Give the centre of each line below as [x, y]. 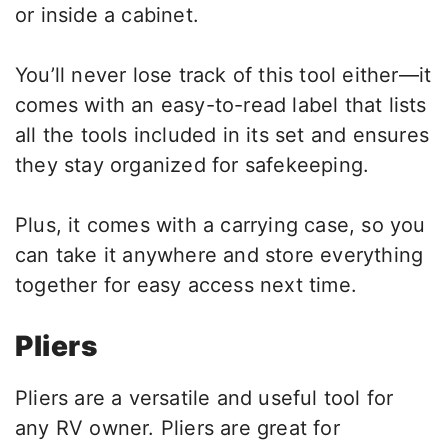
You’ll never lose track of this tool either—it [223, 75]
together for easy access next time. [186, 285]
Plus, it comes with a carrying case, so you [220, 225]
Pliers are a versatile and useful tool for [204, 398]
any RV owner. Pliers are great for [177, 428]
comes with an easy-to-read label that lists [221, 105]
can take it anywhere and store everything [219, 255]
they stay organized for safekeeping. [192, 165]
